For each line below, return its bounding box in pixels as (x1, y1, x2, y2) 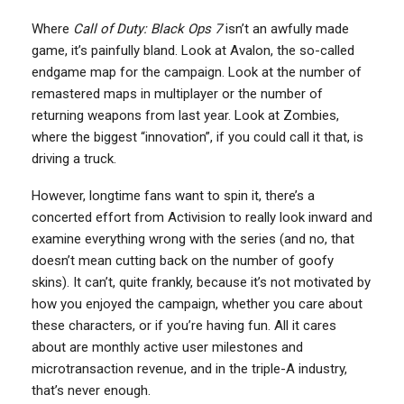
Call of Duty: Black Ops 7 (73, 21, 222, 38)
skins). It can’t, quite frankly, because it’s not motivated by (32, 274, 371, 291)
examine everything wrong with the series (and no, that (32, 231, 354, 248)
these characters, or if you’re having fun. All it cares (32, 317, 336, 335)
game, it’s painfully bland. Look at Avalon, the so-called (32, 42, 354, 60)
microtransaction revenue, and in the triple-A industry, (32, 361, 347, 378)
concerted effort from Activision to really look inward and (32, 209, 372, 226)
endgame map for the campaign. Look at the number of (32, 64, 362, 81)
